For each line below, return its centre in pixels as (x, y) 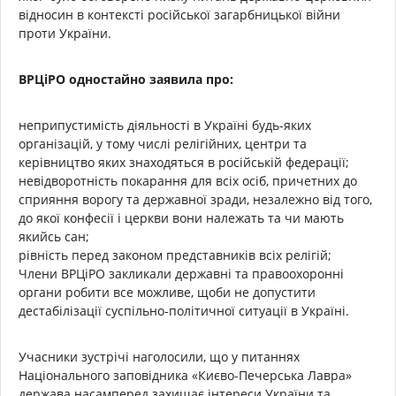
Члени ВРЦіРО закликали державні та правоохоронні (181, 273)
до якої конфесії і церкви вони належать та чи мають (181, 217)
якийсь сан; (54, 236)
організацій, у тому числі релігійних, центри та (163, 143)
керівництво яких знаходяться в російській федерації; (184, 162)
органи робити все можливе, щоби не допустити (167, 292)
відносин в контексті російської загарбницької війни (179, 14)
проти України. (67, 33)
